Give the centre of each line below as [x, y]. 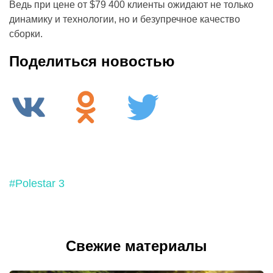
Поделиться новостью [92, 61]
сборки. [26, 34]
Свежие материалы [136, 246]
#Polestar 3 [37, 183]
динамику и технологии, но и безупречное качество [125, 19]
